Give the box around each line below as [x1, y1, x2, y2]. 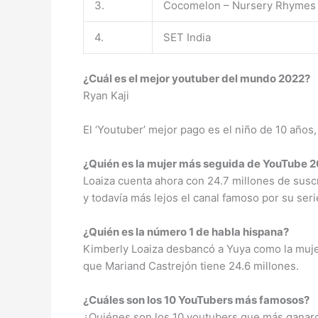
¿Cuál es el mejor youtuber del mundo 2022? [83, 71, 310, 85]
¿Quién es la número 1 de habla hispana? [83, 224, 289, 238]
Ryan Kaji [83, 88, 129, 102]
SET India [163, 31, 211, 44]
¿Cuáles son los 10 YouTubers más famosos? [83, 292, 309, 307]
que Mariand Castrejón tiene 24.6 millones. [83, 258, 299, 273]
